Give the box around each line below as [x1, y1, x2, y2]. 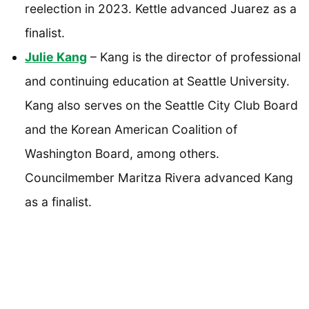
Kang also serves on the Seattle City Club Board [25, 97, 298, 112]
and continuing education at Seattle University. [25, 73, 290, 88]
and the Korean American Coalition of [25, 121, 237, 137]
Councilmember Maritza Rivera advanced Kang [25, 170, 293, 185]
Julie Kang [25, 49, 87, 64]
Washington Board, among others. [25, 146, 219, 161]
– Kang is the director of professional [87, 49, 301, 64]
